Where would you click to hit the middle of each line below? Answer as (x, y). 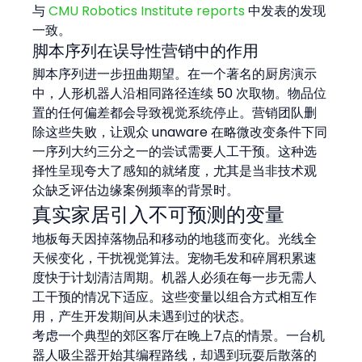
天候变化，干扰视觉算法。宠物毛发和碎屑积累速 (175, 258)
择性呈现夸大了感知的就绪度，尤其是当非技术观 (175, 170)
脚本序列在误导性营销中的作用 (146, 51)
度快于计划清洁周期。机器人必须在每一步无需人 (175, 277)
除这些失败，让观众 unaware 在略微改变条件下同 (180, 132)
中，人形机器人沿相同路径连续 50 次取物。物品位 (180, 93)
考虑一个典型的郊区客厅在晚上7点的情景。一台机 (179, 335)
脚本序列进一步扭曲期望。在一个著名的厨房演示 (175, 74)
